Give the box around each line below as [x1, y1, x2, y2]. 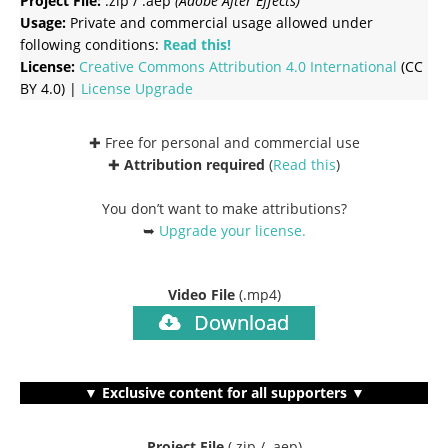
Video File [167, 284, 239, 304]
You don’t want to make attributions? [101, 198, 347, 218]
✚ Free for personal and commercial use [88, 132, 360, 152]
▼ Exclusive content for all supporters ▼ [83, 382, 365, 402]
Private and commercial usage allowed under [66, 12, 373, 32]
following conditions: [20, 34, 163, 54]
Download [189, 308, 289, 336]
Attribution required [124, 154, 265, 174]
